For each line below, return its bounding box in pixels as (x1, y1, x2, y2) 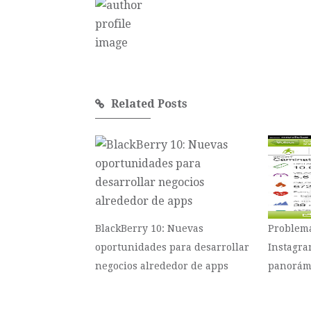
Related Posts (111, 97, 187, 110)
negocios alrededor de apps (95, 260, 228, 271)
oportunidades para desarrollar (95, 242, 249, 253)
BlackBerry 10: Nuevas (95, 223, 203, 234)
